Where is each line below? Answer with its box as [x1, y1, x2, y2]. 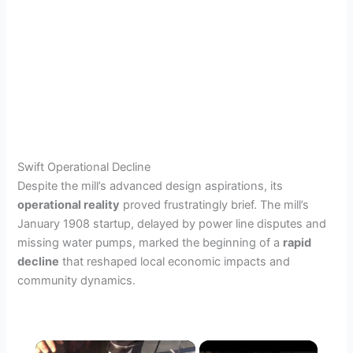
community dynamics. [17, 273, 136, 288]
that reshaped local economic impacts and [59, 255, 291, 269]
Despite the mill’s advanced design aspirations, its [17, 179, 284, 194]
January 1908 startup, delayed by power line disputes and [17, 217, 327, 232]
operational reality [17, 198, 121, 213]
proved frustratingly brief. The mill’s [120, 198, 310, 213]
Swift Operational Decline [17, 160, 151, 175]
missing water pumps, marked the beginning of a [17, 236, 284, 251]
